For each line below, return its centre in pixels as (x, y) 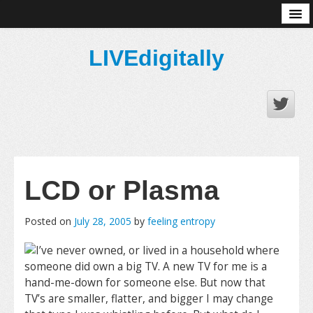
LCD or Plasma (122, 190)
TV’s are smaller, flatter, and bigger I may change (149, 299)
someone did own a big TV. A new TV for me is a (146, 267)
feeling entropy (181, 221)
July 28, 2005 (103, 221)
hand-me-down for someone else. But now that (145, 283)
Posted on (49, 221)
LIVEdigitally (156, 58)
